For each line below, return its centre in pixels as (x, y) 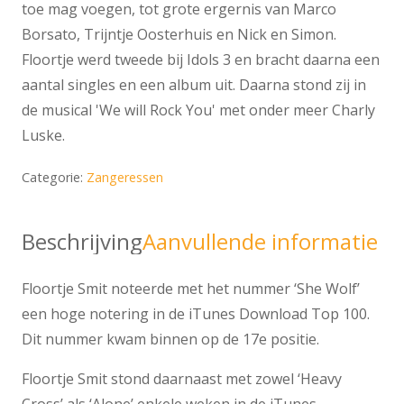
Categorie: (54, 178)
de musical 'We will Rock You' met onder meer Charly (198, 110)
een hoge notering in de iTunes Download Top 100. (196, 314)
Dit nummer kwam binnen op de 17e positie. (170, 340)
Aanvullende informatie (260, 242)
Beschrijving (82, 242)
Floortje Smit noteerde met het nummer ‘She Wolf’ (191, 289)
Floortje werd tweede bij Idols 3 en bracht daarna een (201, 60)
